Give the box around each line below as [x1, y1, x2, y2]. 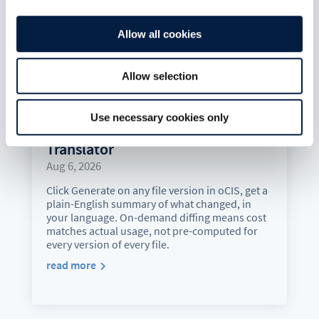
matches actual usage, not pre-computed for [46, 223, 258, 238]
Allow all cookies [117, 28, 202, 41]
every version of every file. [46, 236, 169, 251]
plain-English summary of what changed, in [46, 196, 251, 211]
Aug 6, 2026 [46, 157, 101, 174]
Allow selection [121, 69, 198, 82]
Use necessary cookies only [90, 111, 229, 124]
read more [46, 257, 96, 272]
